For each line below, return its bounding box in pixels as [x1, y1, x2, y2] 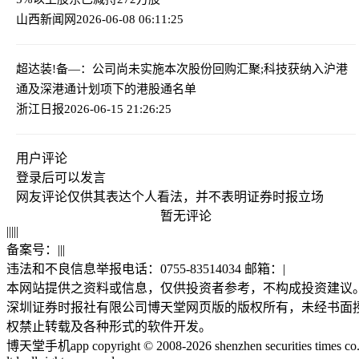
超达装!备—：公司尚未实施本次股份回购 [16, 62, 236, 75]
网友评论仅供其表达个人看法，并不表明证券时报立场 [16, 189, 324, 204]
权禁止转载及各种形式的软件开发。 [6, 319, 212, 333]
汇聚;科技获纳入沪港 [236, 62, 348, 75]
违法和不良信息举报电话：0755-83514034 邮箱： [6, 261, 283, 276]
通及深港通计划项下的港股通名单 [16, 82, 196, 95]
